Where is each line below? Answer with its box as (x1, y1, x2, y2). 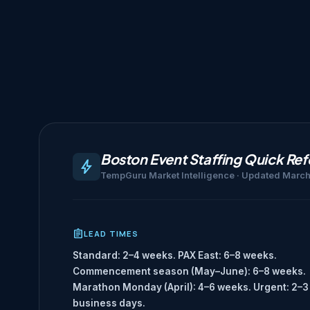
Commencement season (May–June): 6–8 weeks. (73, 266, 306, 277)
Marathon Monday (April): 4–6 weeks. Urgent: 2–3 (73, 282, 309, 293)
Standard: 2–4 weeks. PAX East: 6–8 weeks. (73, 250, 277, 262)
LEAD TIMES (84, 228, 139, 239)
